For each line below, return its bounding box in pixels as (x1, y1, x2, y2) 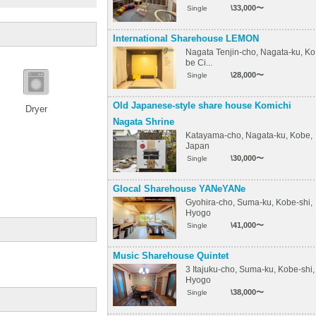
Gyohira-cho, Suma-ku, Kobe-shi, (186, 197, 312, 207)
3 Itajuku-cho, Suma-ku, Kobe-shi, (186, 265, 315, 274)
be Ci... (186, 58, 212, 67)
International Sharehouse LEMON (113, 33, 259, 44)
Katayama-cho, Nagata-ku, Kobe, (186, 130, 312, 140)
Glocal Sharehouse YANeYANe (113, 183, 245, 194)
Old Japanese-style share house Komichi (113, 100, 291, 111)
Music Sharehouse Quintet (113, 250, 229, 261)
